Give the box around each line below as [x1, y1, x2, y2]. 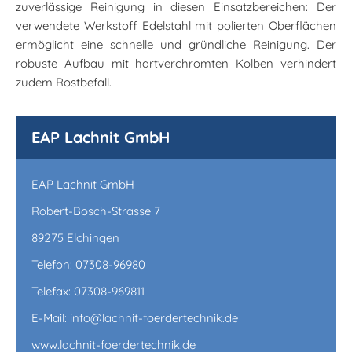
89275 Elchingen [31, 229, 119, 245]
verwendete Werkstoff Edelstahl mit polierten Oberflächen [16, 17, 336, 33]
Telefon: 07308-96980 [31, 256, 145, 272]
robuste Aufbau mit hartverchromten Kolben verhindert [16, 55, 336, 71]
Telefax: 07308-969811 [31, 283, 145, 299]
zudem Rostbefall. [16, 74, 112, 90]
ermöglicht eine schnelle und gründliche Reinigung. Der [16, 36, 336, 52]
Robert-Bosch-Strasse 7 [31, 203, 160, 218]
